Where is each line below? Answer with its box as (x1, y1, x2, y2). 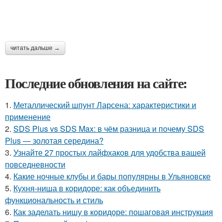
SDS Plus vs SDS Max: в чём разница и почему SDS (13, 122, 204, 134)
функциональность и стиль (5, 194, 103, 206)
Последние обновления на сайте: (5, 72, 187, 93)
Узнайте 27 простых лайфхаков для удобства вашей (13, 146, 206, 158)
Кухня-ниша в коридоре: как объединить (13, 182, 161, 194)
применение (5, 111, 51, 122)
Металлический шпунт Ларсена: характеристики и (13, 99, 196, 111)
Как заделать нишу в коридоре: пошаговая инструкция (13, 206, 213, 218)
